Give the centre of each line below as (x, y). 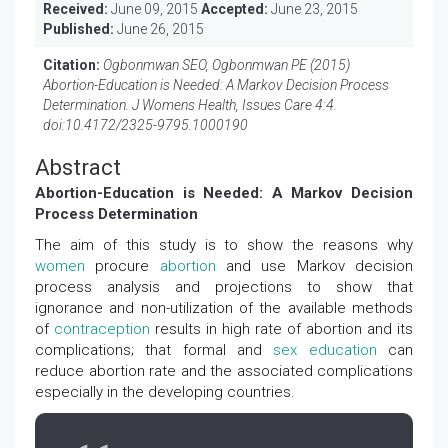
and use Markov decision (314, 266)
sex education (325, 350)
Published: (78, 29)
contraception (104, 329)
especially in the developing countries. (165, 392)
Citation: (71, 65)
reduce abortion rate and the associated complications (224, 371)
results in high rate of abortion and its (284, 329)
